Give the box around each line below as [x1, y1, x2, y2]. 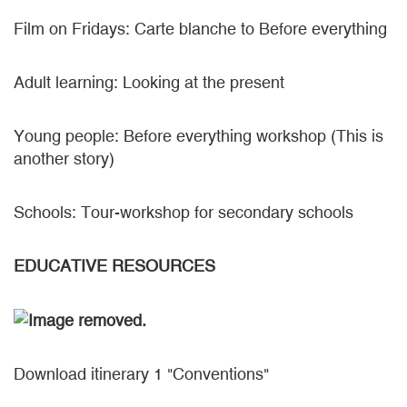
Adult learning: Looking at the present [14, 73, 284, 92]
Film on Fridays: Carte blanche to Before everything [14, 19, 387, 38]
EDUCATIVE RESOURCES [14, 256, 215, 275]
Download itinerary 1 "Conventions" [14, 364, 269, 384]
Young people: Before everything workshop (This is [14, 126, 383, 145]
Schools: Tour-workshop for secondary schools [14, 203, 353, 222]
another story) [14, 149, 114, 168]
